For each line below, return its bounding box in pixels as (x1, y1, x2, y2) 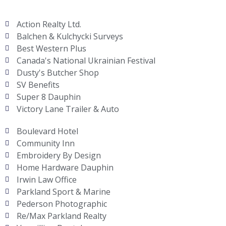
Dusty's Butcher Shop (16, 67, 99, 78)
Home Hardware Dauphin (16, 161, 114, 173)
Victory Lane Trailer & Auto (16, 103, 119, 115)
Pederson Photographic (16, 198, 107, 209)
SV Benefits (16, 79, 60, 90)
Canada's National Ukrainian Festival (16, 54, 155, 66)
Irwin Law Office (16, 174, 77, 185)
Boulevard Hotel (16, 125, 78, 137)
